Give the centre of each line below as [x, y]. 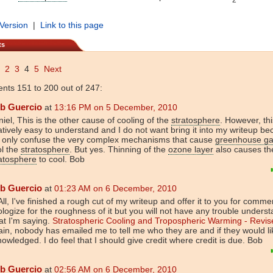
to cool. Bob [61, 159]
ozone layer [191, 149]
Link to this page [72, 25]
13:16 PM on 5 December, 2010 [116, 107]
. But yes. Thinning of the [119, 149]
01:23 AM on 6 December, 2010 [115, 188]
